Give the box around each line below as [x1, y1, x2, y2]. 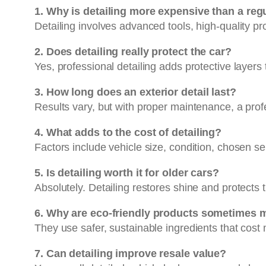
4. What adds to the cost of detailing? [34, 126, 222, 138]
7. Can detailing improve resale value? [34, 247, 227, 259]
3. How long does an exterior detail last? [34, 85, 236, 98]
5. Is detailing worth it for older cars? [34, 166, 219, 179]
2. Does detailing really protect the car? [34, 45, 232, 58]
